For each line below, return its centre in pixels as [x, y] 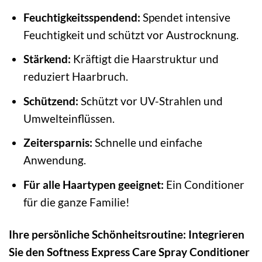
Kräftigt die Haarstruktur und [144, 59]
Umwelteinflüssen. [69, 118]
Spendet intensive [185, 17]
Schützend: [51, 101]
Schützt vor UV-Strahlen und [150, 101]
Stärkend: [47, 59]
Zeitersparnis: [58, 143]
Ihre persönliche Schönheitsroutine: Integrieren [127, 234]
